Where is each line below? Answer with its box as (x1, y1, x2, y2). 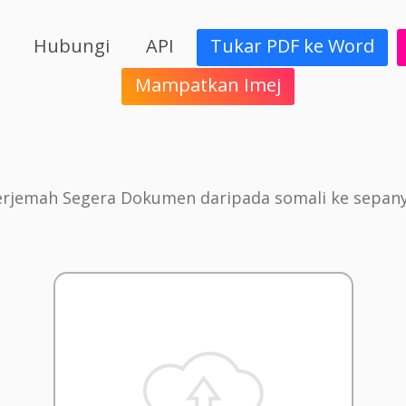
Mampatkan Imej (134, 72, 281, 98)
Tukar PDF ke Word (210, 34, 375, 59)
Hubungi (34, 34, 111, 59)
